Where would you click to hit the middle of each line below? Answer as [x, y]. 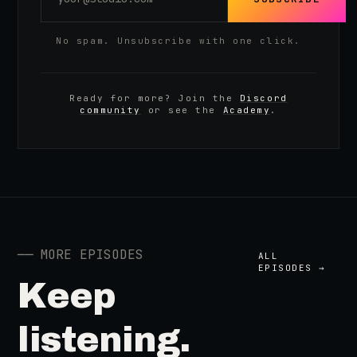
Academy [247, 110]
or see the [182, 110]
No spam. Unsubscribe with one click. [178, 41]
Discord [263, 98]
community [111, 110]
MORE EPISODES [92, 255]
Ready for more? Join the [151, 98]
